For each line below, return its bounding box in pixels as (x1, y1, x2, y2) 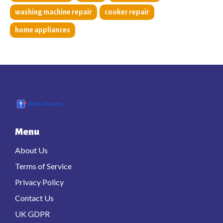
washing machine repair (15, 8, 92, 16)
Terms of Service (15, 161, 72, 171)
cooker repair (105, 8, 149, 16)
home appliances (15, 26, 70, 34)
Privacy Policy (15, 177, 64, 187)
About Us (15, 145, 48, 155)
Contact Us (15, 193, 54, 203)
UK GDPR (15, 209, 50, 219)
